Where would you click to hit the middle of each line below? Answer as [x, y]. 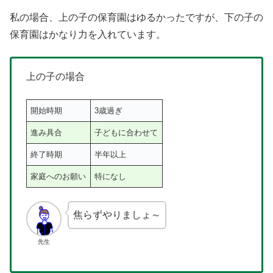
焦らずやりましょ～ [117, 215]
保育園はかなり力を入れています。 [88, 35]
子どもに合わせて [126, 132]
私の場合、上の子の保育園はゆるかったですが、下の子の [136, 18]
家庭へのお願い [58, 176]
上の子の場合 [55, 77]
